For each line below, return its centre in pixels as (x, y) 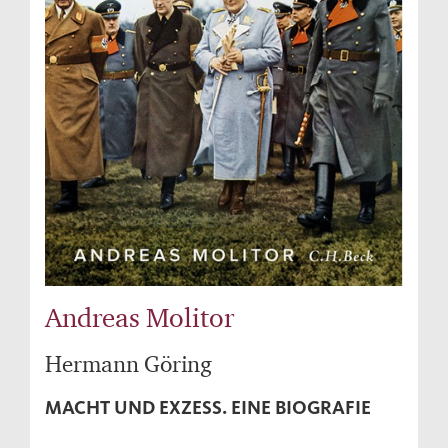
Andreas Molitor (139, 317)
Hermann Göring (128, 364)
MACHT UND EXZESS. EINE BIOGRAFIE (208, 408)
